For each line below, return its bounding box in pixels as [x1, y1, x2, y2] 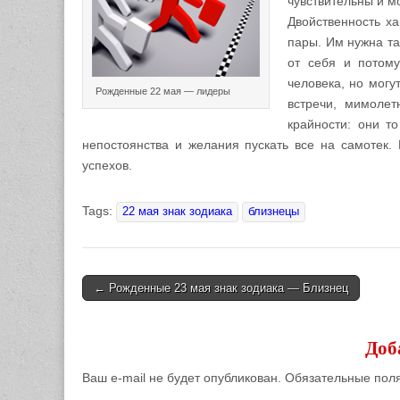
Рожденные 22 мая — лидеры [96, 86, 230, 97]
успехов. [82, 158, 132, 173]
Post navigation [82, 295, 261, 324]
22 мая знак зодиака [122, 205, 232, 219]
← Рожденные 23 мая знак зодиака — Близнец [94, 281, 348, 296]
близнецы [248, 205, 299, 219]
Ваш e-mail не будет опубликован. [82, 371, 281, 386]
